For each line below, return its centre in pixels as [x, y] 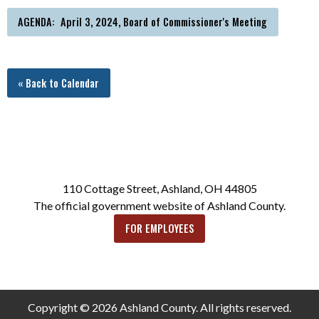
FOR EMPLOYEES [159, 228]
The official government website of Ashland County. [159, 205]
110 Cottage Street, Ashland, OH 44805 [159, 188]
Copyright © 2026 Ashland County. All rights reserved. [159, 307]
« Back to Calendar [59, 83]
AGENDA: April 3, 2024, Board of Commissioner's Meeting [143, 22]
